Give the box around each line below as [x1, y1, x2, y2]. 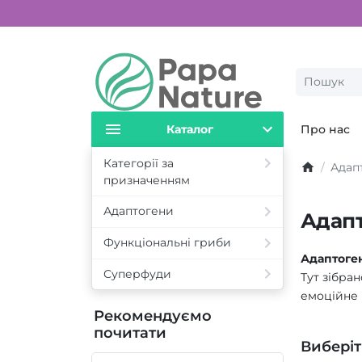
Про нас [301, 121, 350, 137]
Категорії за [103, 155, 174, 170]
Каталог [166, 121, 213, 137]
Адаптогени [103, 204, 174, 219]
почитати [94, 324, 166, 342]
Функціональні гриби [103, 235, 231, 250]
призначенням [103, 172, 190, 187]
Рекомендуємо [94, 307, 212, 325]
